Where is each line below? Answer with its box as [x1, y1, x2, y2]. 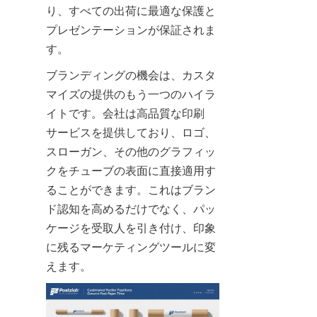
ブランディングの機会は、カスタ [46, 67, 216, 82]
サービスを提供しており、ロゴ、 [46, 125, 216, 139]
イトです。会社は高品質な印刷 [46, 105, 204, 120]
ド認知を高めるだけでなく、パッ [46, 201, 216, 216]
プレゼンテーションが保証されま [46, 22, 216, 37]
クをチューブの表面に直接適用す [46, 163, 216, 178]
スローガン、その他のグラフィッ [46, 144, 216, 158]
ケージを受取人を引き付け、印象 [46, 220, 216, 235]
